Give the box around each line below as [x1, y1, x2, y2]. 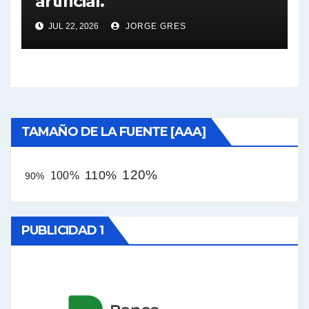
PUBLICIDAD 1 [21, 222, 104, 238]
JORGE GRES [123, 21, 186, 31]
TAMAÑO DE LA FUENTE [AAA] [21, 123, 206, 139]
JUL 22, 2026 [46, 21, 99, 31]
